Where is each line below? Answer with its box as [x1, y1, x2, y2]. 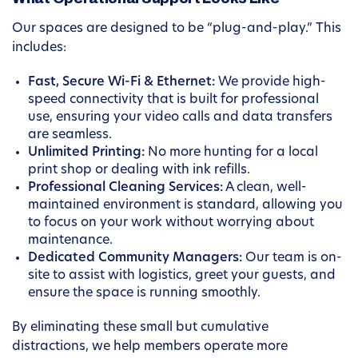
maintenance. [28, 234, 113, 248]
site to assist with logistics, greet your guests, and [28, 269, 336, 283]
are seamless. [28, 129, 112, 142]
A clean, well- [223, 181, 307, 195]
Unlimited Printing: [28, 146, 145, 160]
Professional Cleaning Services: [28, 181, 223, 195]
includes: [12, 42, 66, 55]
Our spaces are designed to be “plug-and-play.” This [12, 22, 341, 36]
